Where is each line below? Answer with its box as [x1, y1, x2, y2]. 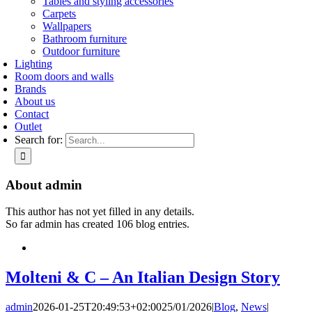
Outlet [15, 120, 42, 132]
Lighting [15, 58, 53, 70]
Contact [15, 108, 49, 120]
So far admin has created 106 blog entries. [6, 218, 189, 231]
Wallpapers [42, 20, 92, 32]
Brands [15, 83, 47, 95]
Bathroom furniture [42, 33, 127, 45]
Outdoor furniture [42, 45, 120, 57]
